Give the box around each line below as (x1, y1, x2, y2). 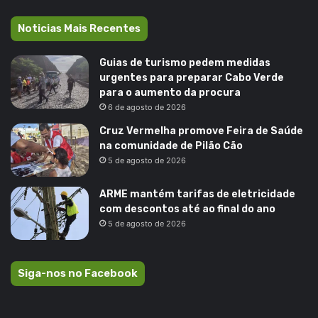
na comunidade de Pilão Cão (99, 140, 243, 153)
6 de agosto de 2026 (108, 102, 186, 113)
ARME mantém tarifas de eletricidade (99, 188, 295, 201)
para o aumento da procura (99, 87, 241, 99)
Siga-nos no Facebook (18, 267, 138, 280)
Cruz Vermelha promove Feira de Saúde (99, 125, 303, 138)
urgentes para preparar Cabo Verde (99, 72, 284, 84)
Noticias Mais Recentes (18, 22, 141, 35)
